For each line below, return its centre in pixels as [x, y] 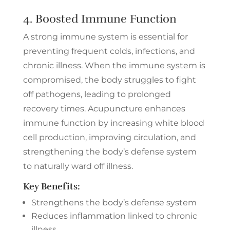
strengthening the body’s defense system [110, 151]
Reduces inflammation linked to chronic [114, 216]
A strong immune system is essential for [105, 36]
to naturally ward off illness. [78, 166]
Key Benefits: [51, 186]
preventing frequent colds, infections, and [109, 51]
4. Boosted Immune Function [100, 18]
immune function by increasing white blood [113, 123]
